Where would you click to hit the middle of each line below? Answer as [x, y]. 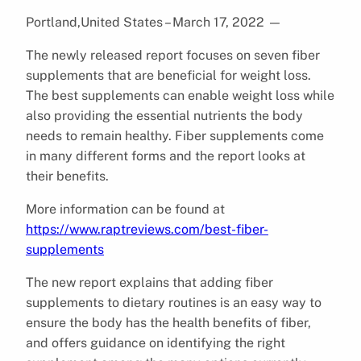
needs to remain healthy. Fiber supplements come [175, 135]
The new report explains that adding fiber [149, 282]
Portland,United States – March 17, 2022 [147, 22]
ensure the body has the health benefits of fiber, [168, 322]
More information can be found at [125, 209]
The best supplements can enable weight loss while [180, 95]
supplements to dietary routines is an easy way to [174, 302]
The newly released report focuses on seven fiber [173, 55]
